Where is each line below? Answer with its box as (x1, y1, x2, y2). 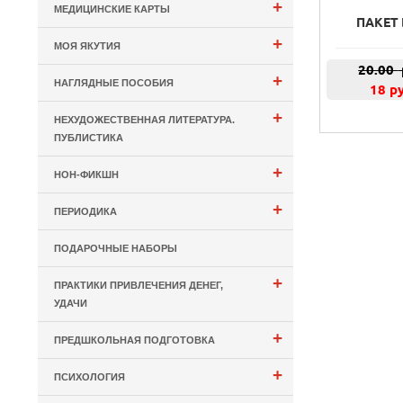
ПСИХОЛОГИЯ (54, 371, 126, 382)
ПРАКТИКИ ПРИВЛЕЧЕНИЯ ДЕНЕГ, (54, 279, 224, 291)
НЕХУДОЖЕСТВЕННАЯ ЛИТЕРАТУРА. (54, 113, 236, 125)
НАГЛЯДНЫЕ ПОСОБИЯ (54, 76, 175, 88)
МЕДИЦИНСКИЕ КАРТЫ (54, 3, 171, 14)
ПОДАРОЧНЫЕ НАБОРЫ (54, 242, 178, 254)
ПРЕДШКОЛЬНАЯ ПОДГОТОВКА (54, 334, 216, 345)
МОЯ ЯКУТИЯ (54, 40, 121, 51)
